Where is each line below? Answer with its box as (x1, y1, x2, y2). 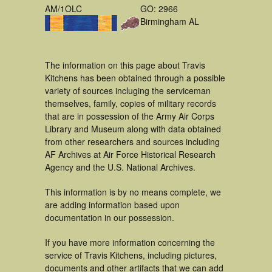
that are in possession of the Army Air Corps (45, 110, 214, 122)
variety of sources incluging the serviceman (45, 84, 211, 97)
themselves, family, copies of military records (45, 97, 216, 109)
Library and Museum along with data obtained (45, 123, 221, 135)
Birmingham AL (140, 15, 199, 27)
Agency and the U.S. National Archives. (45, 161, 195, 173)
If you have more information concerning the (45, 236, 215, 248)
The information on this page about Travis (45, 59, 205, 71)
